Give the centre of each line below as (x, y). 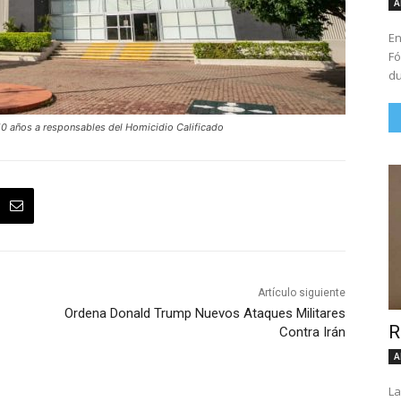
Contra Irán (312, 333)
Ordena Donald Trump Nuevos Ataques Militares (205, 314)
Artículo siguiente (301, 293)
